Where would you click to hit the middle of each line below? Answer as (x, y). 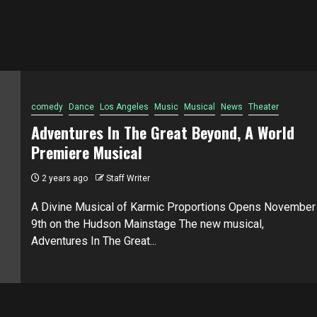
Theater (263, 106)
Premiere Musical (86, 152)
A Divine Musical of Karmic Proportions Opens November (173, 207)
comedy (47, 106)
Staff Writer (128, 178)
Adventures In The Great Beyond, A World (162, 132)
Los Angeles (124, 106)
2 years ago (63, 178)
